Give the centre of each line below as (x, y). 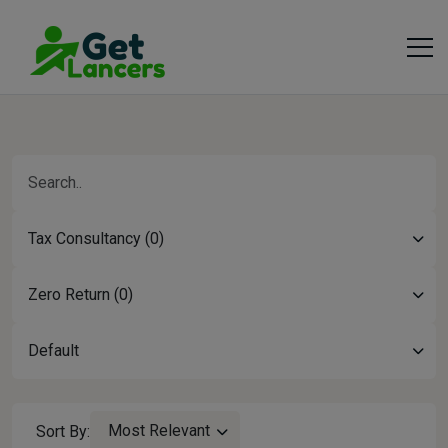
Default (53, 350)
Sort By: (63, 431)
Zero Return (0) (80, 294)
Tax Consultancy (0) (96, 238)
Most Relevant (159, 430)
